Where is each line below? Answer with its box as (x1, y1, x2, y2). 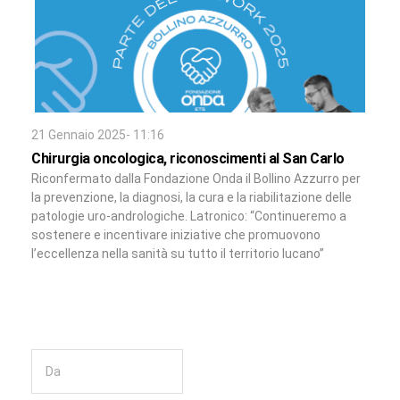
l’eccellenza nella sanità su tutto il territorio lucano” (31, 246, 324, 262)
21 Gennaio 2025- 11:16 (31, 128, 164, 143)
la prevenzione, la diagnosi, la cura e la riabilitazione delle (31, 190, 352, 205)
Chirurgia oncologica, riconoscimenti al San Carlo (31, 150, 345, 168)
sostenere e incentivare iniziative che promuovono (31, 228, 321, 243)
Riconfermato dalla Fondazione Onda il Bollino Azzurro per (31, 171, 361, 187)
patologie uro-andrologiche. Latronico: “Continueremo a (31, 209, 346, 224)
